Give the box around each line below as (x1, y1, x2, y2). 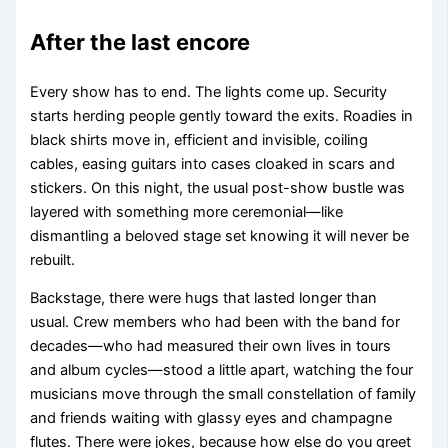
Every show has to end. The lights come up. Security (30, 82, 388, 101)
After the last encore (30, 28, 251, 55)
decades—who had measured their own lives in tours (30, 337, 392, 356)
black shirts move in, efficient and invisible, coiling (30, 130, 369, 149)
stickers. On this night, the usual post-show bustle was (30, 178, 406, 197)
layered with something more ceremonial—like (30, 202, 344, 221)
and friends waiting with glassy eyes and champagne (30, 409, 393, 428)
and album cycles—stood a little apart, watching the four (30, 361, 414, 380)
